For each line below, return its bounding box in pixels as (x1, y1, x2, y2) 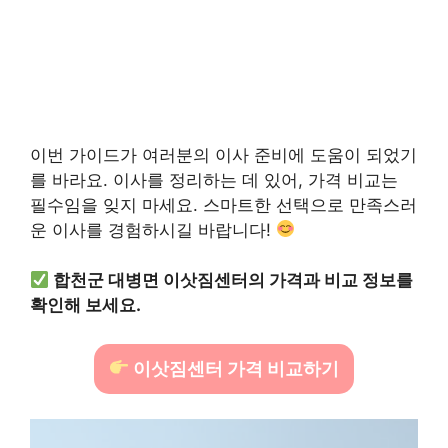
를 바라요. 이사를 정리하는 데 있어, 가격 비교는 (30, 169, 398, 190)
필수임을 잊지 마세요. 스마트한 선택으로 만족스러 (30, 194, 417, 215)
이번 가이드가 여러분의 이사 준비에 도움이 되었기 (30, 144, 417, 165)
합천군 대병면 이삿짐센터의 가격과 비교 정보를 (53, 270, 414, 290)
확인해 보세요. (30, 295, 141, 315)
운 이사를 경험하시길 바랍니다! (30, 219, 276, 240)
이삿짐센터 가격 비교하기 (129, 357, 340, 379)
